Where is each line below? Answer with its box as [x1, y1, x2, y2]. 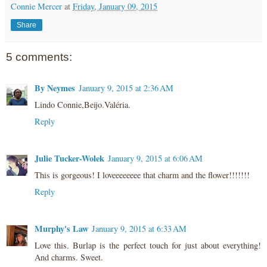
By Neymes [35, 81, 75, 94]
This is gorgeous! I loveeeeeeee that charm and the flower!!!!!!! [35, 169, 250, 181]
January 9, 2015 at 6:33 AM [92, 222, 187, 234]
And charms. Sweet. [35, 251, 103, 263]
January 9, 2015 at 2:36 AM [79, 82, 173, 94]
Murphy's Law [35, 222, 88, 235]
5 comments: [6, 51, 72, 64]
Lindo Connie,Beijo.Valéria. [35, 98, 131, 110]
